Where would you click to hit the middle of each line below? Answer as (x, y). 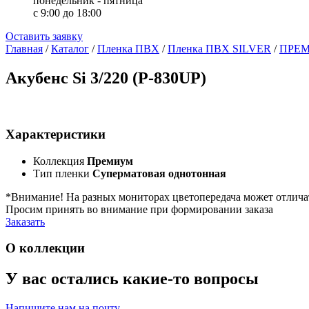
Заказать (25, 221)
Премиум (110, 161)
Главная (24, 49)
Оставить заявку (44, 37)
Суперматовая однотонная (159, 173)
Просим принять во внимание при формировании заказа (139, 209)
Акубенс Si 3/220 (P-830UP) (106, 78)
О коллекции (45, 248)
